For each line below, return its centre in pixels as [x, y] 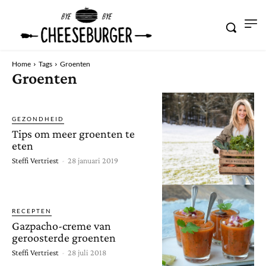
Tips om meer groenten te [73, 133]
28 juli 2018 [87, 252]
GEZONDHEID [38, 118]
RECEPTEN [32, 210]
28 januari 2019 [93, 160]
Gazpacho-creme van [61, 225]
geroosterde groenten [64, 237]
